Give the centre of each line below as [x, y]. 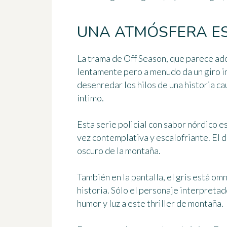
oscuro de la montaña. [119, 150]
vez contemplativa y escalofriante [143, 137]
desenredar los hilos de [123, 84]
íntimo [89, 98]
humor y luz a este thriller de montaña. [150, 203]
